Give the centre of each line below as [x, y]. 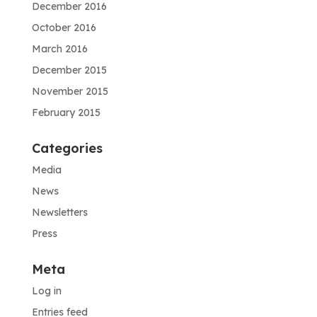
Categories [67, 148]
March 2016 [59, 48]
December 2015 [69, 70]
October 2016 [64, 27]
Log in [46, 290]
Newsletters [59, 212]
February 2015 [66, 112]
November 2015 [70, 91]
